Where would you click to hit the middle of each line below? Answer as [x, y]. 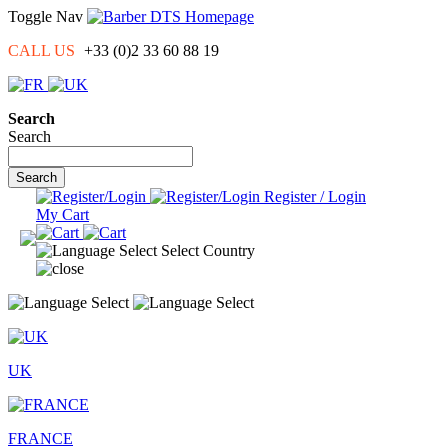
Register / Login [315, 196]
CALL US [41, 50]
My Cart [62, 214]
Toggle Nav [45, 16]
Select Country [208, 250]
